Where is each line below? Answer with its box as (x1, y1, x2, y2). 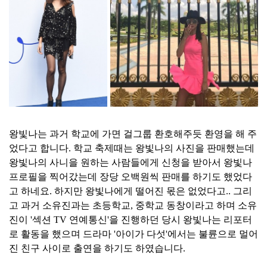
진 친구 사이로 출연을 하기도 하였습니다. (9, 243, 185, 253)
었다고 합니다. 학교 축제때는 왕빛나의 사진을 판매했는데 (9, 142, 254, 153)
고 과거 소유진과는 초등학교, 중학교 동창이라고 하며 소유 (9, 200, 257, 210)
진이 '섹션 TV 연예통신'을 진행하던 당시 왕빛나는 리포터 (9, 214, 252, 225)
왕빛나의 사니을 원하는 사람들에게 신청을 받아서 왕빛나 (9, 157, 252, 167)
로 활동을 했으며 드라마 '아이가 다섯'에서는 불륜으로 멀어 (9, 228, 258, 239)
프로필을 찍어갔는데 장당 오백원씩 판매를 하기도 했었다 (9, 171, 252, 182)
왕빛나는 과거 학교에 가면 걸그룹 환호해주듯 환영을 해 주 (9, 128, 257, 139)
